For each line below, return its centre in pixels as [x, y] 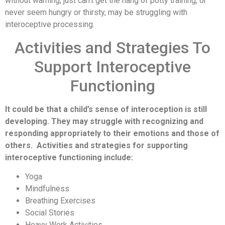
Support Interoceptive [113, 67]
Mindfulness [47, 188]
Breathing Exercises [60, 200]
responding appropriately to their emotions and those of [112, 133]
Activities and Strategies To [113, 47]
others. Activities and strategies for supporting [96, 145]
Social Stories [50, 212]
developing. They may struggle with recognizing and [104, 121]
